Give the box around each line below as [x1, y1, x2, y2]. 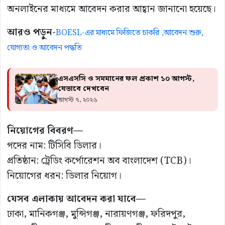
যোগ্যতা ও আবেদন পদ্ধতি [7, 42, 82, 55]
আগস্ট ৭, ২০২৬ [58, 95, 97, 106]
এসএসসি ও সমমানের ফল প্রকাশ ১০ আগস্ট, [58, 73, 194, 85]
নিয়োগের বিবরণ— [7, 123, 83, 139]
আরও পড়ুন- [7, 25, 56, 41]
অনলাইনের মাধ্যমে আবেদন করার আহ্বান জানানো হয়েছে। [7, 2, 216, 18]
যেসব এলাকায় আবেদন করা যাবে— [7, 191, 146, 207]
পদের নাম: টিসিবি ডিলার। [7, 138, 101, 154]
